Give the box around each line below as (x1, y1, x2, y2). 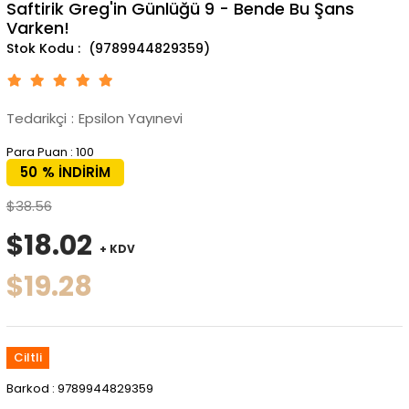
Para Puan (5, 143, 68, 161)
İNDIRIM (54, 163, 110, 182)
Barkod (5, 380, 49, 397)
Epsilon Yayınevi (78, 109, 183, 128)
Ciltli (13, 349, 42, 366)
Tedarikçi (5, 109, 67, 128)
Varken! (5, 16, 69, 39)
